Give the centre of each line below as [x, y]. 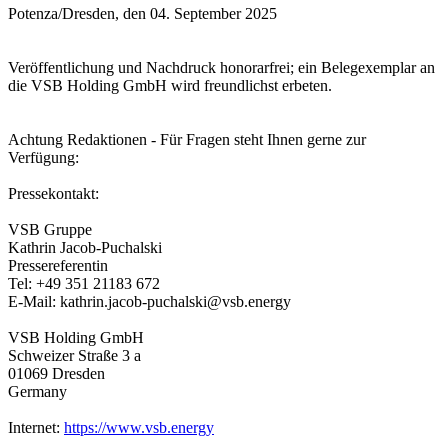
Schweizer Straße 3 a [74, 355]
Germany [37, 391]
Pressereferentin [58, 265]
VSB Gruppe [50, 229]
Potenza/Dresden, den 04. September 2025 [142, 13]
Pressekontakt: [53, 193]
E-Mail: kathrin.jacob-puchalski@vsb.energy [149, 301]
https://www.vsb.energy [139, 427]
